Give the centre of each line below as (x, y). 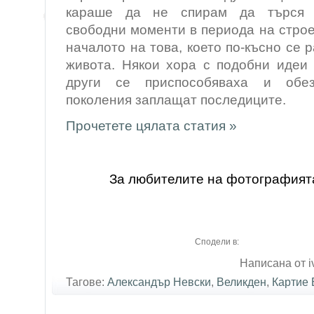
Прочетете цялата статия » (151, 126)
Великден (241, 282)
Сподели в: (217, 242)
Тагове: (87, 282)
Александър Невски (159, 282)
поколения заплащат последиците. (176, 100)
